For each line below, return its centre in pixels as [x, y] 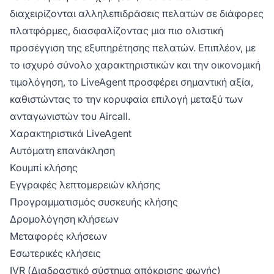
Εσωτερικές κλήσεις [55, 254]
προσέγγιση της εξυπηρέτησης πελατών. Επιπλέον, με [133, 48]
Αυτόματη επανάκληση [62, 151]
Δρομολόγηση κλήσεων [64, 219]
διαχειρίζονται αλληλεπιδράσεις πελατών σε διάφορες [137, 14]
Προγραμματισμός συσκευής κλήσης [94, 202]
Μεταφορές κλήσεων [58, 236]
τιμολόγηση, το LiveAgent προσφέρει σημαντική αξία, [131, 82]
